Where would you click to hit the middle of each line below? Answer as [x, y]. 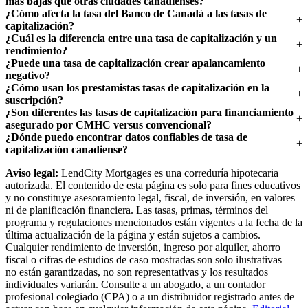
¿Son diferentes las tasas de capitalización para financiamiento [150, 112]
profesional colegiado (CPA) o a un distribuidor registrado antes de [150, 297]
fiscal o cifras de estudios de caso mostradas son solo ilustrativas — [151, 260]
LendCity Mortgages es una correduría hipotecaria [168, 173]
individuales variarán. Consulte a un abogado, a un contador [135, 284]
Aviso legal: [32, 173]
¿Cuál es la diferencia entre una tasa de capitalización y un [141, 38]
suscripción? [34, 100]
